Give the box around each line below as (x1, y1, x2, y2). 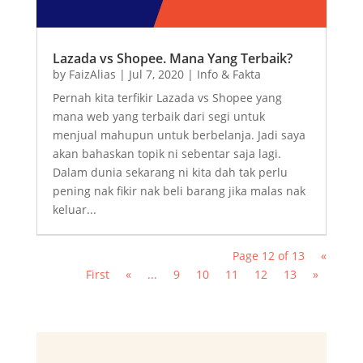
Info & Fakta (196, 66, 261, 82)
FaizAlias (68, 66, 116, 82)
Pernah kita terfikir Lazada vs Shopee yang (52, 89, 282, 105)
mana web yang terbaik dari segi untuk (52, 108, 265, 124)
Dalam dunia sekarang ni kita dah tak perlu (52, 164, 288, 180)
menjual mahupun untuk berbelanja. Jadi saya (52, 126, 305, 143)
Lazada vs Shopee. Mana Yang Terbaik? (52, 49, 293, 67)
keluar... (52, 201, 96, 217)
